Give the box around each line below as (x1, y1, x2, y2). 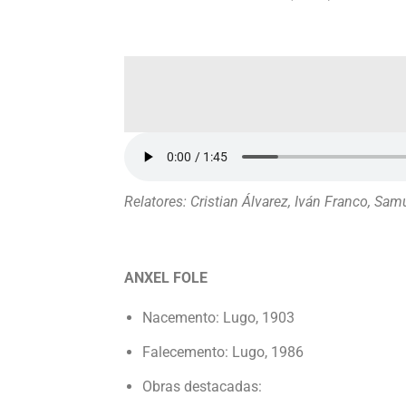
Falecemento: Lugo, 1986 (142, 343, 304, 361)
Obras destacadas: (142, 378, 262, 395)
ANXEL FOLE (124, 269, 208, 286)
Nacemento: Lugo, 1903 (142, 309, 295, 326)
